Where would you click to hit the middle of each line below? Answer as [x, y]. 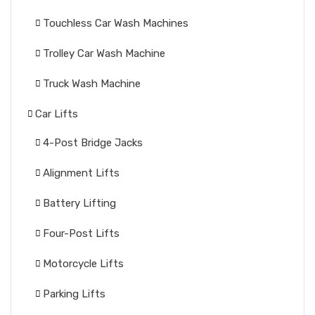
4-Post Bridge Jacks [93, 143]
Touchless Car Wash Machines [116, 23]
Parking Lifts [74, 294]
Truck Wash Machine [92, 84]
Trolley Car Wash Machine [104, 53]
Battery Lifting [79, 203]
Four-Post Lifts [81, 233]
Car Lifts [57, 114]
